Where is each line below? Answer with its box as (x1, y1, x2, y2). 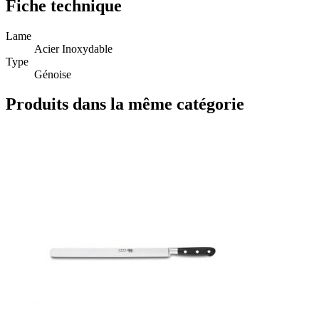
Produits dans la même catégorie (6, 95, 244, 114)
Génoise (34, 68, 71, 80)
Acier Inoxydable (34, 42, 113, 55)
